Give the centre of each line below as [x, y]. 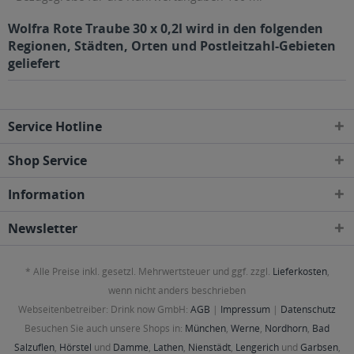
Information [47, 194]
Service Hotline [55, 126]
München [205, 329]
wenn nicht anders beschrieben [177, 291]
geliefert [34, 63]
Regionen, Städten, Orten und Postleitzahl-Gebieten [172, 46]
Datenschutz [308, 310]
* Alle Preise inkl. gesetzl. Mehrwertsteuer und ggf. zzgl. [149, 272]
